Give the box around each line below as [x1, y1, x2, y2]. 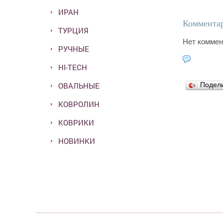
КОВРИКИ [58, 117, 94, 127]
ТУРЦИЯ [58, 25, 89, 35]
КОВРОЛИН [58, 99, 100, 109]
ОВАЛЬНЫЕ [58, 81, 100, 91]
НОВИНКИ [58, 136, 95, 146]
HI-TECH [58, 62, 87, 72]
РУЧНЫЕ [58, 44, 89, 54]
